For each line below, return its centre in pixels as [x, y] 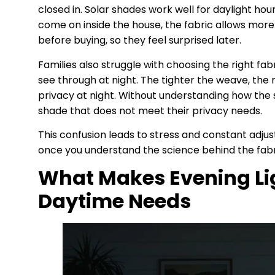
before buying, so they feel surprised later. [140, 41]
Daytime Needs [114, 201]
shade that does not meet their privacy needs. [150, 110]
